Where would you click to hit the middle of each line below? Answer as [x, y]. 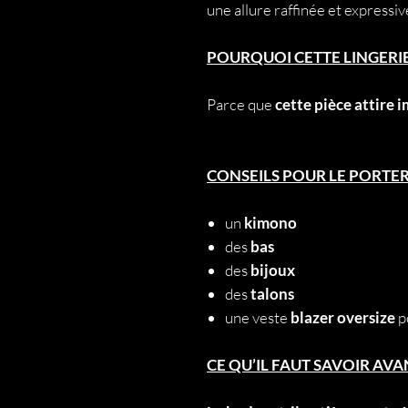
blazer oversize [344, 317]
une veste [258, 317]
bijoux [274, 270]
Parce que [241, 104]
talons [274, 294]
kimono [270, 223]
